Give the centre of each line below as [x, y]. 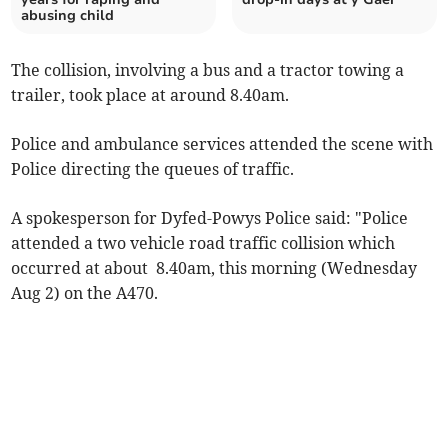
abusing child [68, 15]
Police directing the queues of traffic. [153, 168]
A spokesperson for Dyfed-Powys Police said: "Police [210, 217]
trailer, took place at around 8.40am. [150, 94]
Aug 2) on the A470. [85, 292]
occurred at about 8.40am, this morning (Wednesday [214, 267]
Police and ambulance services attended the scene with [222, 143]
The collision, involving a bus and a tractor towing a [208, 69]
